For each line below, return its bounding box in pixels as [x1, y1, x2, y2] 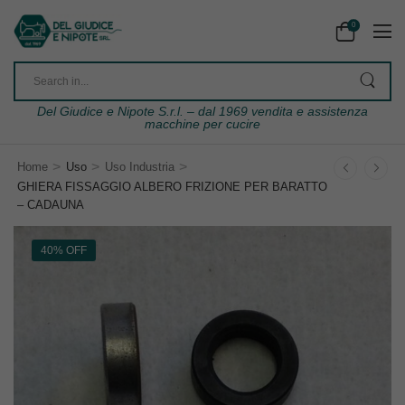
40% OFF [41, 244, 87, 258]
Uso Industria [104, 160, 174, 174]
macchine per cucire [145, 117, 260, 132]
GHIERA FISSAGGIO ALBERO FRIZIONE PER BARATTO [17, 180, 327, 194]
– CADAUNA [17, 198, 84, 212]
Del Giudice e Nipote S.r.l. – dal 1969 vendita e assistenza [37, 104, 368, 119]
